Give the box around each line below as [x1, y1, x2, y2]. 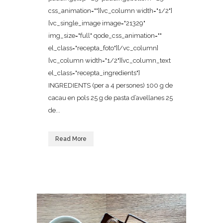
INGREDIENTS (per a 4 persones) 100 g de [48, 82, 173, 89]
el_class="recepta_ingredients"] [48, 69, 140, 77]
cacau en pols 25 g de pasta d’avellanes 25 [48, 94, 173, 102]
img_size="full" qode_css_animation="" [48, 32, 162, 39]
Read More [55, 135, 87, 142]
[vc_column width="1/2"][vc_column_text [48, 57, 171, 64]
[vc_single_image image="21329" [48, 19, 145, 27]
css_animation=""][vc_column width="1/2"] [48, 7, 172, 14]
